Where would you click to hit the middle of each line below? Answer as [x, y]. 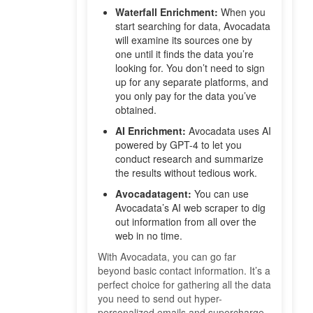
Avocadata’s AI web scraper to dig [190, 208]
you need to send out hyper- [160, 299]
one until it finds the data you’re [184, 54]
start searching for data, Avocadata [193, 26]
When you [242, 12]
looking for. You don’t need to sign [190, 68]
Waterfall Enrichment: [167, 12]
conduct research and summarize [189, 159]
